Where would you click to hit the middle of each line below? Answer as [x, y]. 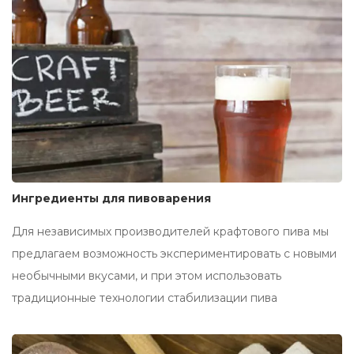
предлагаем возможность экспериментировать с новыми [174, 253]
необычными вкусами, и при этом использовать [147, 275]
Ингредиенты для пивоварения [111, 198]
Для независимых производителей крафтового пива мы [170, 231]
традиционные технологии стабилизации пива [145, 298]
